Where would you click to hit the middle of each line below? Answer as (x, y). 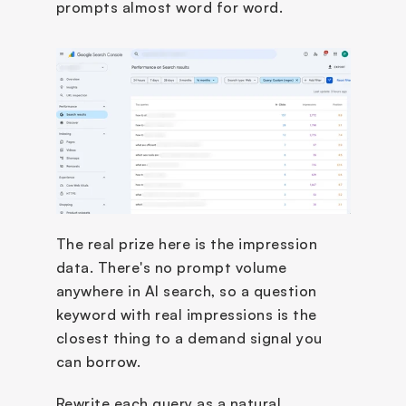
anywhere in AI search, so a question (186, 290)
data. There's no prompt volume (171, 267)
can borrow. (98, 361)
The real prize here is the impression (186, 243)
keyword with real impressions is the (186, 314)
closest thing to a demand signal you (189, 338)
